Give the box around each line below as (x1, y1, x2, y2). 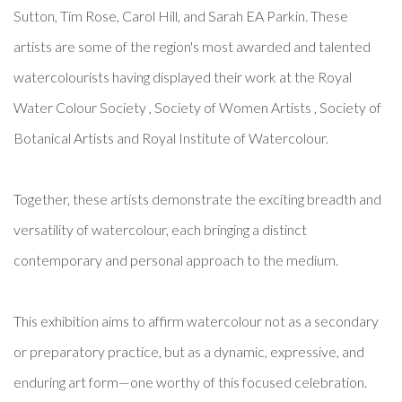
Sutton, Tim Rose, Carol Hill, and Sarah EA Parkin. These (13, 7, 348, 24)
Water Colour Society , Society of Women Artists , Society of (13, 99, 381, 116)
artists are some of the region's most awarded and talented (13, 38, 371, 55)
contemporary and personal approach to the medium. (13, 251, 338, 268)
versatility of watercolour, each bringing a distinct (13, 221, 307, 238)
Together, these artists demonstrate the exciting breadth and (13, 190, 381, 207)
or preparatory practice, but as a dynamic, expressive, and (13, 343, 364, 360)
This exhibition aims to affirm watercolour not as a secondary (13, 312, 379, 329)
